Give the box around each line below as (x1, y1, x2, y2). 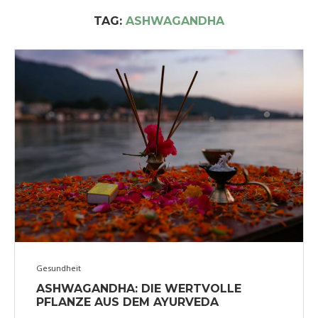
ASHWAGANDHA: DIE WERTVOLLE (36, 281, 241, 295)
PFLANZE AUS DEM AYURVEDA (36, 295, 219, 309)
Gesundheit (36, 262, 81, 273)
